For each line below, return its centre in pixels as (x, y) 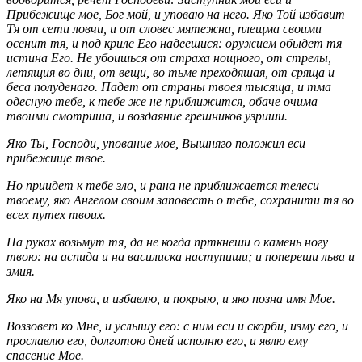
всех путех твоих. (56, 214)
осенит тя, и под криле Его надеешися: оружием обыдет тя (174, 43)
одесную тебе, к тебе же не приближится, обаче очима (162, 101)
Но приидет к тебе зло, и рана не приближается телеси (163, 185)
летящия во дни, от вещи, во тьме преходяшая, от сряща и (170, 72)
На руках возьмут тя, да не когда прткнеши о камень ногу (167, 242)
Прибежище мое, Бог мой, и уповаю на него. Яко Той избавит (176, 14)
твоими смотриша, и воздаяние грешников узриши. (147, 116)
